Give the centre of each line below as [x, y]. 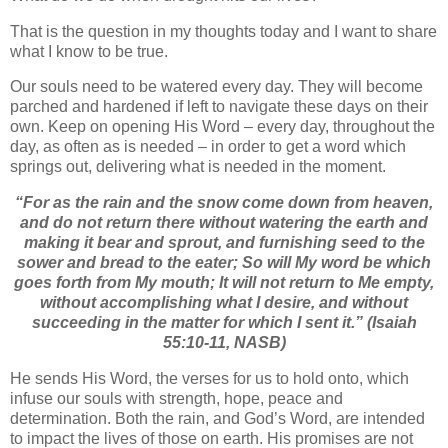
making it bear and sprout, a [129, 243]
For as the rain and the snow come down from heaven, [228, 203]
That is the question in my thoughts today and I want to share [223, 31]
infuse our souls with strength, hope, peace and [176, 399]
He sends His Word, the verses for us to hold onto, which [209, 379]
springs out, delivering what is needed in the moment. [198, 167]
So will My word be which [334, 263]
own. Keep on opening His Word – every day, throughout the [222, 127]
